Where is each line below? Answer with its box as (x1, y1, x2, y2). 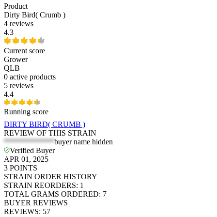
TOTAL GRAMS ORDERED (4, 190, 99, 199)
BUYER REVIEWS (4, 199, 68, 207)
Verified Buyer (10, 146, 55, 155)
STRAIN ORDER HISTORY (4, 172, 97, 181)
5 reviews (4, 81, 33, 90)
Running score (4, 108, 48, 116)
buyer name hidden (54, 138, 113, 146)
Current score (4, 46, 45, 55)
